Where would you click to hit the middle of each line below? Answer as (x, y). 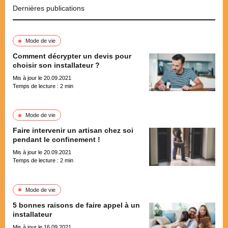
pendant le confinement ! (56, 140)
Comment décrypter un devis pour (72, 56)
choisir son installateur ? (56, 65)
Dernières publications (49, 8)
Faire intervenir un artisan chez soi (73, 131)
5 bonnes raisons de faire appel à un (76, 205)
